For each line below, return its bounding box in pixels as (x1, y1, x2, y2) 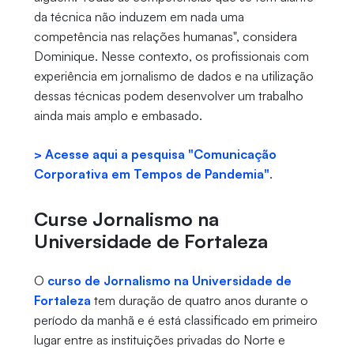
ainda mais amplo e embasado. (33, 107, 205, 124)
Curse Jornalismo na (33, 207, 219, 232)
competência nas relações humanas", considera (33, 28, 297, 45)
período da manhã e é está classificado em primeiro (33, 312, 318, 329)
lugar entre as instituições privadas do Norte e (33, 332, 285, 348)
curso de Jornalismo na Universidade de (47, 273, 292, 289)
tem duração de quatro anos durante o (90, 292, 308, 309)
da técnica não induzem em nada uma (33, 9, 244, 25)
